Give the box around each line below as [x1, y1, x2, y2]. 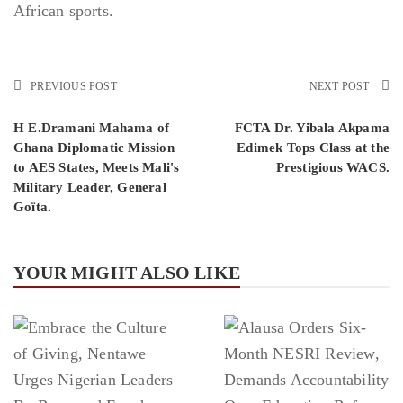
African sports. [13, 2, 113, 21]
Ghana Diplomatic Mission [13, 140, 175, 156]
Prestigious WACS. [275, 160, 390, 175]
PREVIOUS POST [31, 80, 117, 94]
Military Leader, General [13, 180, 166, 195]
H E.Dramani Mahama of [13, 121, 170, 136]
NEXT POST [309, 80, 372, 94]
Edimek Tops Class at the [237, 140, 390, 156]
